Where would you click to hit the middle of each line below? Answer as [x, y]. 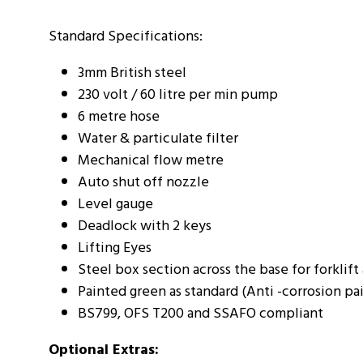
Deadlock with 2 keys [145, 226]
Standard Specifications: [126, 36]
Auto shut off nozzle [143, 182]
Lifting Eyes [115, 248]
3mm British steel [132, 73]
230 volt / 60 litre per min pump [178, 95]
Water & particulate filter [158, 139]
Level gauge [115, 204]
